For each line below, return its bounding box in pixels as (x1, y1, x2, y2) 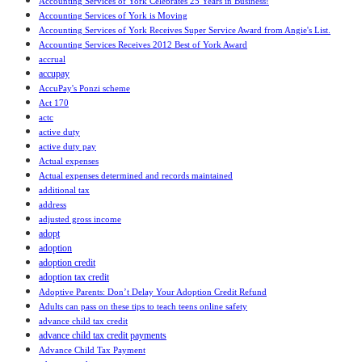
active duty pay (39, 141, 96, 152)
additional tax (39, 185, 90, 196)
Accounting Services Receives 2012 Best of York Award (39, 40, 247, 50)
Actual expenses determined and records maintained (39, 170, 233, 181)
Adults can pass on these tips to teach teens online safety (39, 301, 247, 312)
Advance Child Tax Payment (39, 345, 145, 356)
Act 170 (39, 98, 69, 108)
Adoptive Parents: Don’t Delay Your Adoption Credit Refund (39, 287, 267, 297)
